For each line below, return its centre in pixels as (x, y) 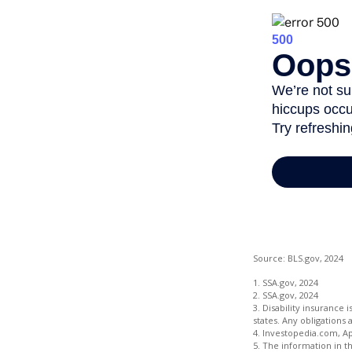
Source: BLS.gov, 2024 (298, 258)
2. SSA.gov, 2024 (286, 295)
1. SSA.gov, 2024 (286, 283)
